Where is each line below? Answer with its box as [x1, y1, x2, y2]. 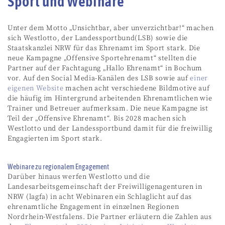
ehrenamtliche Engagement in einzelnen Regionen [8, 202, 179, 211]
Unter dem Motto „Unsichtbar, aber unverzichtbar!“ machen [8, 23, 214, 33]
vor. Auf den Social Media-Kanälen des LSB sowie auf [8, 73, 190, 83]
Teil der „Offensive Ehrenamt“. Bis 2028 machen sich [8, 114, 186, 123]
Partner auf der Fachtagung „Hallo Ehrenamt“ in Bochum [8, 63, 203, 73]
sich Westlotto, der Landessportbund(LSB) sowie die [8, 33, 188, 43]
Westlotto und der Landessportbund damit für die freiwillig [8, 124, 212, 133]
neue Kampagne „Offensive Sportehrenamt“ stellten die [8, 53, 197, 63]
